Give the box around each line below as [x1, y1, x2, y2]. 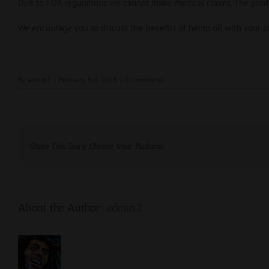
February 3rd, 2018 [59, 75, 117, 84]
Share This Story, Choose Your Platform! [30, 141, 165, 151]
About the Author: [18, 201, 106, 214]
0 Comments [125, 75, 164, 84]
